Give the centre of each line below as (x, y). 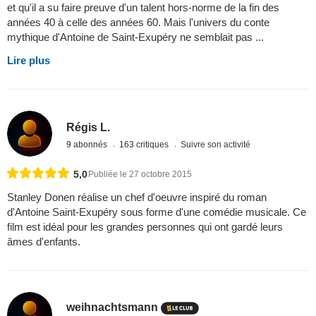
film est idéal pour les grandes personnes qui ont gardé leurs (145, 226)
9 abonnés (88, 144)
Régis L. (89, 127)
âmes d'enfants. (44, 241)
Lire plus (29, 61)
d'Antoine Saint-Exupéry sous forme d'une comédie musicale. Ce (157, 212)
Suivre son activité (216, 144)
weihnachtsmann (113, 308)
